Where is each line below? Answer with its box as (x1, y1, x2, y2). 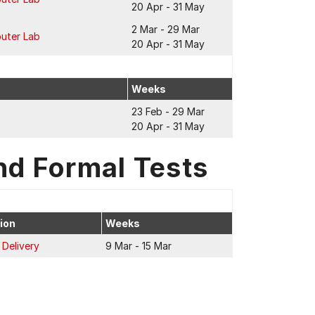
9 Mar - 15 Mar (105, 240, 172, 252)
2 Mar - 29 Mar (131, 23, 200, 35)
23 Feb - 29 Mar (131, 105, 205, 117)
